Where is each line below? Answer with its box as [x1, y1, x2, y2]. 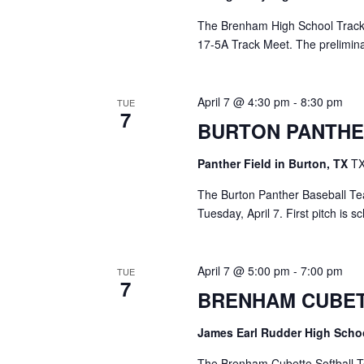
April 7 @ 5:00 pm [197, 262, 291, 279]
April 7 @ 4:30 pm [197, 93, 291, 110]
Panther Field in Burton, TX [197, 155, 352, 171]
